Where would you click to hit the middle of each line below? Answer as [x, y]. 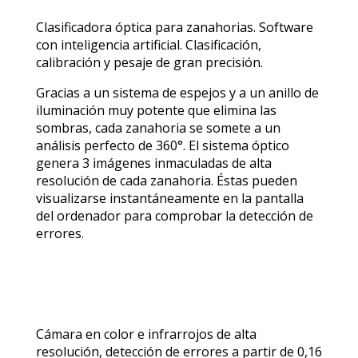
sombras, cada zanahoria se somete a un [158, 128]
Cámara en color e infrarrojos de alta [146, 334]
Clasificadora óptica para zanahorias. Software [174, 28]
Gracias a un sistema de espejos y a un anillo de [177, 93]
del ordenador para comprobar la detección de [174, 216]
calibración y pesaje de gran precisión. [149, 63]
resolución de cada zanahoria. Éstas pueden [166, 181]
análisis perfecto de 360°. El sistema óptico [162, 146]
